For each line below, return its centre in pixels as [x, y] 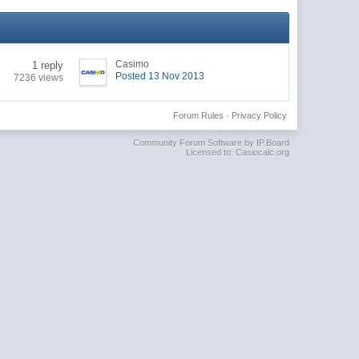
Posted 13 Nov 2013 [160, 76]
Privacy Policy [259, 115]
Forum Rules [198, 115]
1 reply [48, 65]
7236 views [39, 77]
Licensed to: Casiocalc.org [237, 152]
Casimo [133, 64]
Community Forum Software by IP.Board [211, 142]
